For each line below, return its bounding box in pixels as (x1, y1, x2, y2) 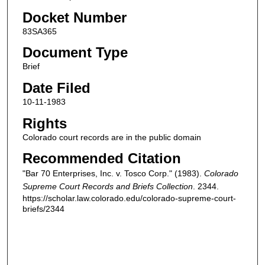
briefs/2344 (22, 204, 64, 214)
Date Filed (22, 79, 91, 96)
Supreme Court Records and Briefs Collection (22, 182, 193, 192)
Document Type (22, 44, 128, 61)
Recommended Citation (22, 150, 181, 167)
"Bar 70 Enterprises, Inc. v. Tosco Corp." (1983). (22, 169, 204, 179)
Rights (22, 115, 67, 131)
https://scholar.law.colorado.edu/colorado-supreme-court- (22, 193, 236, 203)
